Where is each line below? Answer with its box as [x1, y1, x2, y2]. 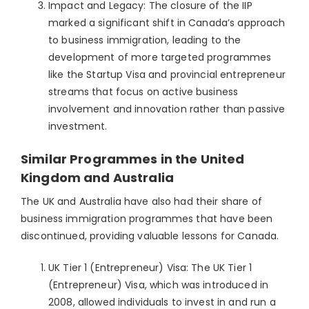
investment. [48, 119, 108, 133]
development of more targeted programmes [48, 50, 272, 64]
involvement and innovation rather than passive [48, 101, 286, 116]
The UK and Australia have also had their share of [21, 194, 262, 208]
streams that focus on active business [48, 84, 239, 99]
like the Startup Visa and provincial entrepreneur [48, 67, 286, 81]
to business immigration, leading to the [48, 32, 241, 47]
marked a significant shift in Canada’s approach [48, 15, 286, 30]
